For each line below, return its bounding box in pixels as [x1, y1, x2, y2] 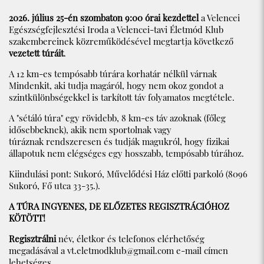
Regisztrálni [9, 233, 56, 245]
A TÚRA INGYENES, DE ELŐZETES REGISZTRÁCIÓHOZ [9, 200, 229, 213]
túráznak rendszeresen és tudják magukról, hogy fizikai [9, 136, 229, 148]
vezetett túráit [9, 47, 64, 60]
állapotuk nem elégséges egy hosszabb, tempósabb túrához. [9, 147, 244, 160]
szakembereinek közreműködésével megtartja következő [9, 35, 233, 48]
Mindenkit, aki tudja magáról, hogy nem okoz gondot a [9, 80, 223, 92]
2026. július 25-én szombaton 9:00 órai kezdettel [9, 12, 199, 24]
